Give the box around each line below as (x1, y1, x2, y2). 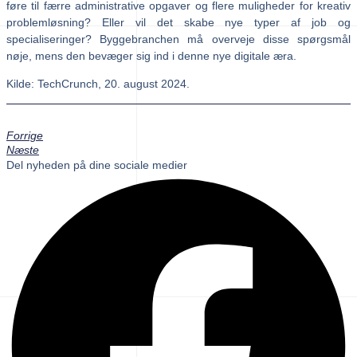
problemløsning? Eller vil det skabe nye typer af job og (6, 15, 351, 29)
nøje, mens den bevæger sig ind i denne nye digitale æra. (6, 49, 296, 62)
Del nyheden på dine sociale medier (6, 158, 187, 171)
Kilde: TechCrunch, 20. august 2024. (6, 76, 190, 90)
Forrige (6, 128, 43, 142)
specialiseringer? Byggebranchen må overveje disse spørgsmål (6, 32, 351, 45)
